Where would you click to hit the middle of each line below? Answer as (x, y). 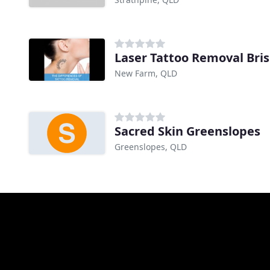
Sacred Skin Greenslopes (187, 131)
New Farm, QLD (146, 73)
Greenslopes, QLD (151, 146)
